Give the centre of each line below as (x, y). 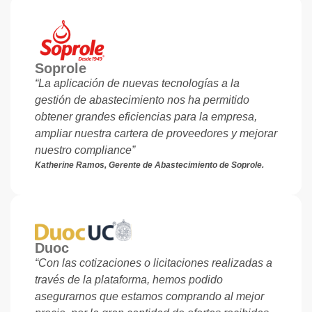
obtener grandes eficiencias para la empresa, (146, 117)
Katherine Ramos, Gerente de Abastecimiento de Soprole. (149, 165)
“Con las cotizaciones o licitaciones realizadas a (154, 263)
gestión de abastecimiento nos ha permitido (142, 100)
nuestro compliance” (85, 150)
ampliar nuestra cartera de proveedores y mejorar (156, 134)
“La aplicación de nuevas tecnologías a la (137, 84)
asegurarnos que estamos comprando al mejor (149, 297)
